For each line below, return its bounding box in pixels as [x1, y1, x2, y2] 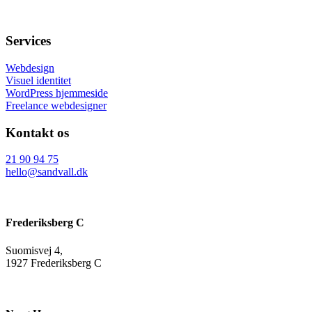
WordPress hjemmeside [6, 86, 108, 99]
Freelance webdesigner [6, 99, 107, 111]
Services [6, 33, 51, 49]
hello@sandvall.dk [6, 166, 88, 178]
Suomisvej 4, [6, 244, 63, 256]
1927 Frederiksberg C [6, 256, 102, 269]
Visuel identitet [6, 74, 71, 86]
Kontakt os [6, 125, 69, 140]
